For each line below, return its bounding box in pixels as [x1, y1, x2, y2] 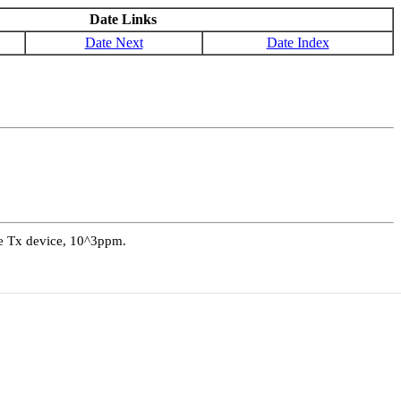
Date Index [266, 35, 329, 50]
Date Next [84, 35, 143, 50]
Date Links [90, 12, 157, 27]
